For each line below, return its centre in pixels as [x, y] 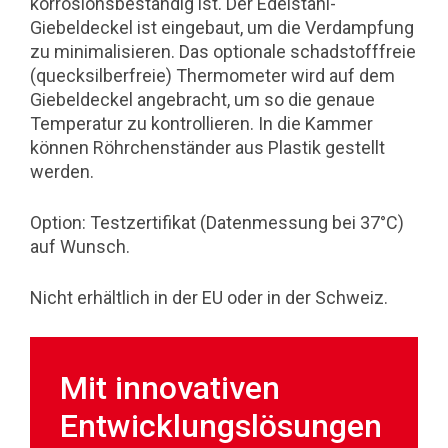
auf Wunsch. [80, 246]
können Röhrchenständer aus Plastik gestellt [207, 147]
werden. [62, 171]
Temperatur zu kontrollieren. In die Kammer [201, 123]
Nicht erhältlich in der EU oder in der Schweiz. [209, 297]
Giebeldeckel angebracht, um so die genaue [202, 99]
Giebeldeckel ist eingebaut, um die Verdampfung [222, 27]
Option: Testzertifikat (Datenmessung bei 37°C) [217, 222]
